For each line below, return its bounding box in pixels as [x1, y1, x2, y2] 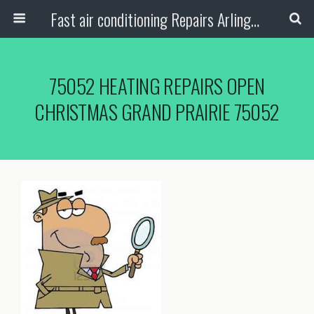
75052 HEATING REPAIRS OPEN [49, 71, 265, 100]
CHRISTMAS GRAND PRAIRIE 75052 [34, 97, 280, 126]
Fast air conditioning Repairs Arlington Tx [250, 6, 259, 32]
